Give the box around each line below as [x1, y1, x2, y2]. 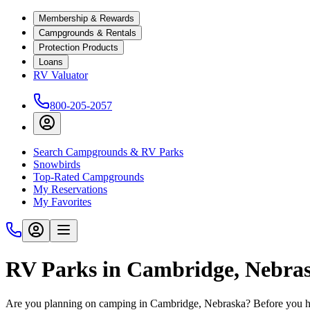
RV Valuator [33, 69, 88, 81]
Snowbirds [33, 158, 80, 170]
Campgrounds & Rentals [39, 28, 136, 38]
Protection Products [39, 42, 118, 53]
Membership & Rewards [39, 13, 134, 24]
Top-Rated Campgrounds [33, 171, 144, 183]
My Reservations [33, 183, 107, 195]
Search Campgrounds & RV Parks [33, 146, 183, 158]
